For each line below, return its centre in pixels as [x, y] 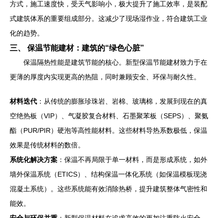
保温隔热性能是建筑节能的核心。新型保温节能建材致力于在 [115, 62]
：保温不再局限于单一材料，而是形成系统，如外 [132, 159]
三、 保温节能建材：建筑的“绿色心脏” [77, 47]
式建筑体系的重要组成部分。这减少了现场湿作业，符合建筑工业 [109, 18]
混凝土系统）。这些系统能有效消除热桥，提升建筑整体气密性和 [109, 189]
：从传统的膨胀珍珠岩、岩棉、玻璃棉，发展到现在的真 [122, 101]
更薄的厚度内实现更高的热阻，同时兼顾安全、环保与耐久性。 [105, 77]
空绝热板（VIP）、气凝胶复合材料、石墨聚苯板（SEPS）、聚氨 [109, 116]
